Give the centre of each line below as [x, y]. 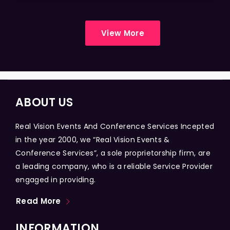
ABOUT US [44, 102]
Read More [39, 201]
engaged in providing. [56, 179]
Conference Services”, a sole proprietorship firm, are [113, 153]
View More [123, 33]
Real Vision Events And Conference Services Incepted [115, 126]
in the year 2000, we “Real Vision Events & [93, 139]
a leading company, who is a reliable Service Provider [114, 166]
